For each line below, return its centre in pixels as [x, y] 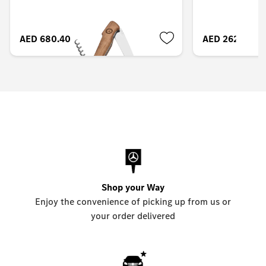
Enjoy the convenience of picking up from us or [133, 202]
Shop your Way [133, 188]
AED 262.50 [228, 39]
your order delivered [133, 216]
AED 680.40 [45, 39]
